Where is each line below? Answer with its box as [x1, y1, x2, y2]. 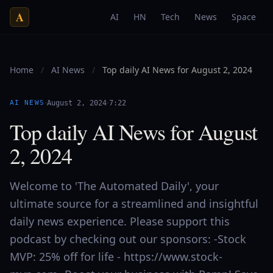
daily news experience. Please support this [10, 214, 230, 229]
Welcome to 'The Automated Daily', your [10, 179, 219, 193]
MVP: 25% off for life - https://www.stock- [10, 249, 222, 264]
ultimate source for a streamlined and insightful [10, 196, 258, 211]
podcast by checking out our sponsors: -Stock [10, 232, 246, 246]
